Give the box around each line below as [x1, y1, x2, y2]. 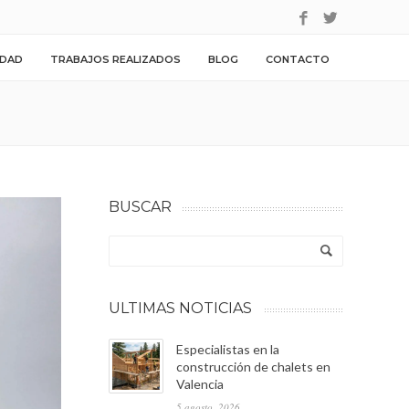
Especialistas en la [176, 341, 279, 357]
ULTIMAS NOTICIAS [109, 299, 252, 317]
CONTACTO [266, 53, 330, 66]
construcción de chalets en [176, 359, 330, 374]
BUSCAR [109, 198, 172, 215]
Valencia [176, 376, 224, 392]
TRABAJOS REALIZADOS [50, 53, 181, 66]
